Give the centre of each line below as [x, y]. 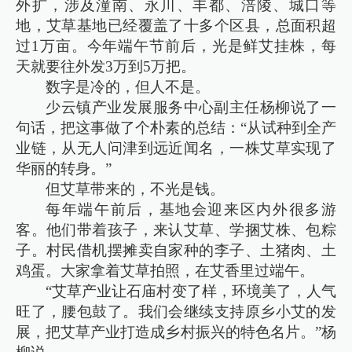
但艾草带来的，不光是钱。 [136, 189]
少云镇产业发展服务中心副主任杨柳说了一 [191, 107]
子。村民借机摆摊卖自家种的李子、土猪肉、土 [176, 250]
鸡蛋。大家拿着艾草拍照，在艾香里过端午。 [165, 270]
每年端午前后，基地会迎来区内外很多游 [191, 209]
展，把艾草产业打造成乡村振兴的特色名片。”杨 [176, 332]
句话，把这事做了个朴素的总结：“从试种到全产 [176, 127]
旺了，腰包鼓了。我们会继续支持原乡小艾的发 [176, 311]
